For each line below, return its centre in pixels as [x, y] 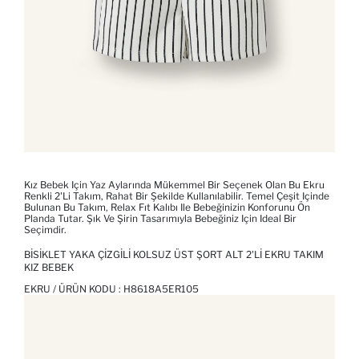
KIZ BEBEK [49, 268]
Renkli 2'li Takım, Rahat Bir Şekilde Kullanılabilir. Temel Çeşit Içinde [177, 196]
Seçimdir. [45, 230]
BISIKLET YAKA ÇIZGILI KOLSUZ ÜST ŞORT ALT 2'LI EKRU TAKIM [174, 255]
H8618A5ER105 [161, 289]
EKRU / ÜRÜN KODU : [74, 289]
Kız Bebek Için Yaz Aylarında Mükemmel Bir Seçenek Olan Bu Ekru [174, 185]
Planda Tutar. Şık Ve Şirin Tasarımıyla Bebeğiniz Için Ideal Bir [160, 219]
